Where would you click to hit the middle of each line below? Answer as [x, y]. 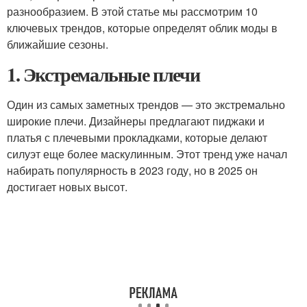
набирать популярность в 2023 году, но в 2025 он [132, 170]
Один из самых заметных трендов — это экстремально [146, 105]
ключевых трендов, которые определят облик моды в [142, 28]
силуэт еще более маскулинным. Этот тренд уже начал [147, 154]
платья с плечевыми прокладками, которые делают [137, 137]
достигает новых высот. [67, 187]
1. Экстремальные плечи [103, 74]
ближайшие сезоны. [58, 44]
